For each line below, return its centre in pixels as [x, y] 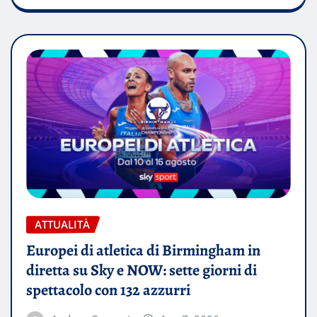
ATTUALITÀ [62, 225]
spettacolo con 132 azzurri [108, 290]
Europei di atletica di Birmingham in [143, 250]
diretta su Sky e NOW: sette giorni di [142, 270]
